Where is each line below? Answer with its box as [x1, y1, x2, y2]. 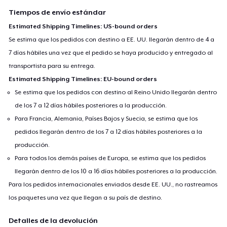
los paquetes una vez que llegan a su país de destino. [9, 194, 163, 201]
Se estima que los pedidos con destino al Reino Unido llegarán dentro [15, 88, 217, 96]
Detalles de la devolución [9, 216, 98, 224]
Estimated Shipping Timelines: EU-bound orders [9, 75, 158, 83]
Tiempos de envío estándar [9, 8, 106, 16]
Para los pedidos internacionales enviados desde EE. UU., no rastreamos [9, 180, 218, 188]
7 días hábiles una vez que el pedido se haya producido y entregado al [9, 49, 213, 56]
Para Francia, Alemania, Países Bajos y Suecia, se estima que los [15, 115, 198, 122]
